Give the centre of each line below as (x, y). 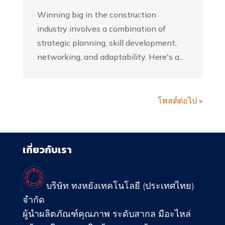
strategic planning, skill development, (107, 42)
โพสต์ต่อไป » (180, 100)
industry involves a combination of (101, 28)
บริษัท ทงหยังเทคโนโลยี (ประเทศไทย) (120, 186)
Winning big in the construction (96, 14)
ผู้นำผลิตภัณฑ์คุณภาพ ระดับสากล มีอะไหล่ (106, 214)
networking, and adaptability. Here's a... (110, 57)
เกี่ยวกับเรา (47, 149)
